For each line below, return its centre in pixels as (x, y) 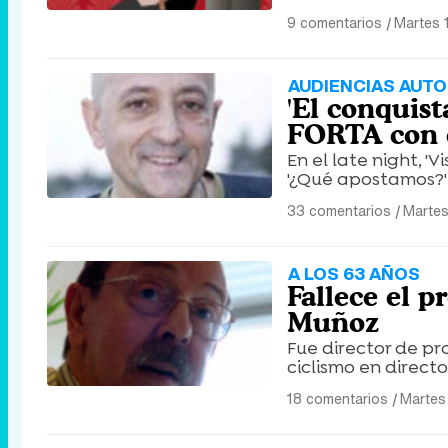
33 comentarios (339, 210)
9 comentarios (334, 22)
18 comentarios (337, 398)
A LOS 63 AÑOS (354, 273)
